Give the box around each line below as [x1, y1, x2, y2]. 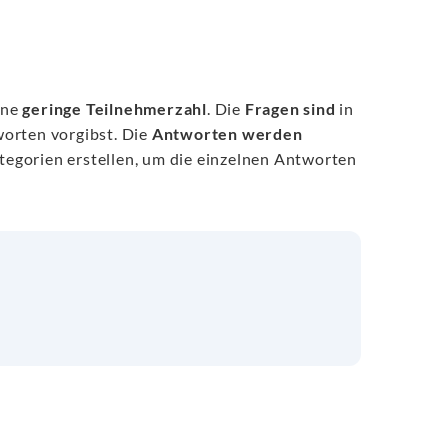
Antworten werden [151, 124, 303, 143]
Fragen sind [244, 99, 336, 118]
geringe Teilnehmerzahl [22, 99, 207, 118]
